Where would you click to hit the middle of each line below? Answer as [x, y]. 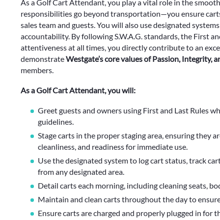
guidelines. [56, 122]
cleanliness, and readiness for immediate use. [113, 147]
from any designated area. [81, 172]
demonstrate [43, 59]
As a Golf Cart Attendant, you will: [78, 90]
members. [37, 70]
